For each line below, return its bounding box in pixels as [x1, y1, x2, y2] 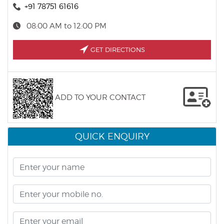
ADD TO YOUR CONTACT [55, 92, 145, 102]
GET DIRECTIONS [90, 45, 145, 54]
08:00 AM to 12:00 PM [26, 21, 106, 31]
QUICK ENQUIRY [74, 131, 149, 142]
